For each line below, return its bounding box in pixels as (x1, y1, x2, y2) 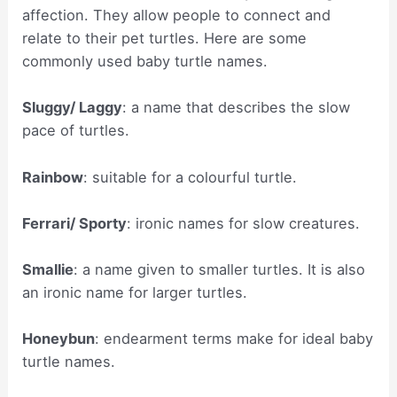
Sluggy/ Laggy (22, 98, 123, 117)
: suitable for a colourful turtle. (83, 167, 298, 186)
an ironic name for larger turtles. (22, 284, 248, 302)
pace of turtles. (22, 121, 130, 140)
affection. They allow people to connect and (22, 6, 331, 25)
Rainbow (22, 167, 84, 186)
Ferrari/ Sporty (22, 214, 128, 232)
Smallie (22, 261, 74, 279)
